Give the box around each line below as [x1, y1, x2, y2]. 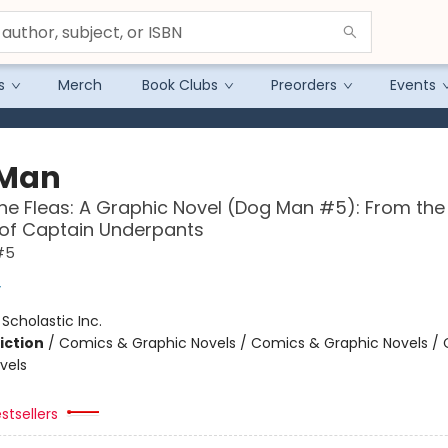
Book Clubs [142, 75, 218, 95]
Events [390, 75, 436, 95]
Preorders [271, 75, 337, 95]
